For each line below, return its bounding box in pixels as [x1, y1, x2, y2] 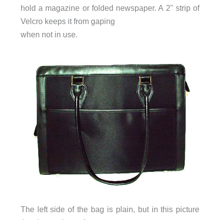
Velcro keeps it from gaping [20, 16, 115, 26]
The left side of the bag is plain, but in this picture [20, 204, 200, 214]
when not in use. [20, 29, 78, 39]
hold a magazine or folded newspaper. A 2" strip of [20, 3, 200, 12]
